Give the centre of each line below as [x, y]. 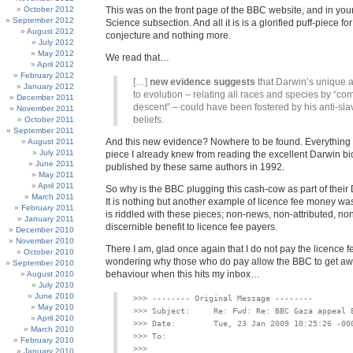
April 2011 [56, 186]
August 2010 [50, 274]
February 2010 [47, 340]
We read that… [137, 58]
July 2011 [57, 152]
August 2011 [51, 141]
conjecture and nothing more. [168, 35]
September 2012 [43, 20]
